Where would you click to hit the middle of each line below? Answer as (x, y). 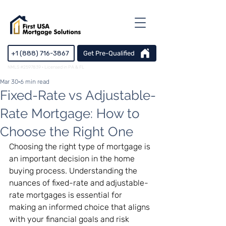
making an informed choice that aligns (80, 207)
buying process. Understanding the (74, 171)
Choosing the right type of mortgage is (81, 147)
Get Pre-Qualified (109, 53)
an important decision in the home (73, 159)
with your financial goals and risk (70, 219)
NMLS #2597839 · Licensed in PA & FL (46, 67)
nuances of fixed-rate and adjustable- (79, 183)
